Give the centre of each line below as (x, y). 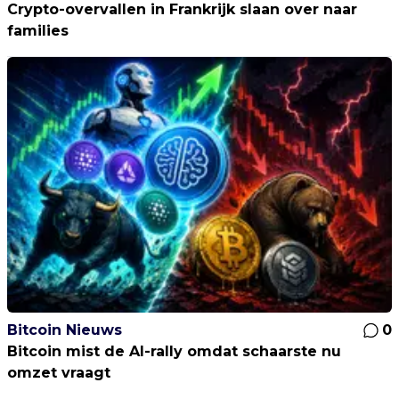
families (38, 30)
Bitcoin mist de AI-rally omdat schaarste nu (174, 351)
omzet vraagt (59, 372)
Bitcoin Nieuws (65, 330)
